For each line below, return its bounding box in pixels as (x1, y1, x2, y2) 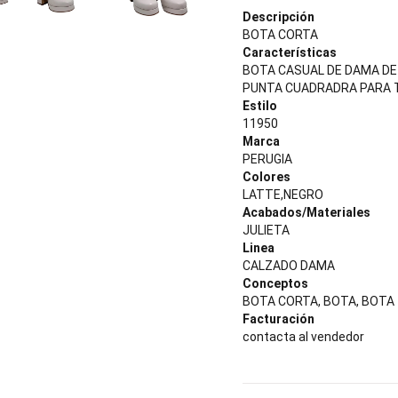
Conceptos (243, 276, 308, 291)
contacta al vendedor (243, 330, 364, 344)
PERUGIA (243, 152, 292, 166)
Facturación (243, 312, 314, 326)
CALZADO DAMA (243, 259, 335, 273)
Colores (243, 170, 291, 184)
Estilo (243, 99, 277, 113)
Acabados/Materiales (243, 205, 370, 219)
